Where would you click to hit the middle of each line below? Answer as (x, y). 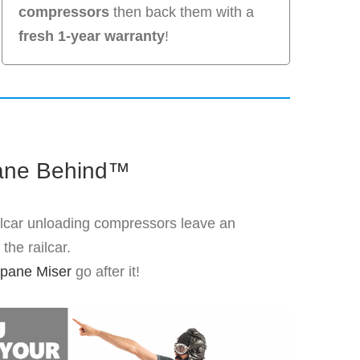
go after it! (106, 272)
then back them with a (182, 12)
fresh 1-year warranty (92, 37)
